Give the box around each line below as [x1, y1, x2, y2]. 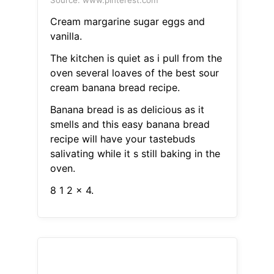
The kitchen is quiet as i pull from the [50, 52, 222, 65]
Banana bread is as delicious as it [50, 103, 204, 116]
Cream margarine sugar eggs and [50, 15, 205, 28]
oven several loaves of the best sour [50, 67, 219, 80]
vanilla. [50, 30, 82, 43]
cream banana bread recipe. [50, 81, 180, 94]
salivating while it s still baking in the [50, 147, 220, 160]
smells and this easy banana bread [50, 118, 210, 131]
